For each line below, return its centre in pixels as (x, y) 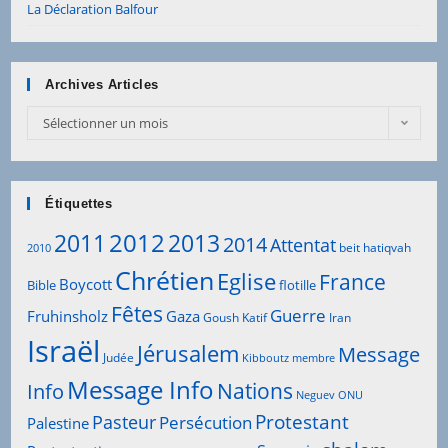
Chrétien (165, 279)
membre (314, 357)
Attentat (303, 244)
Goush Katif (235, 317)
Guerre (298, 315)
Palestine (58, 422)
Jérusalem (188, 353)
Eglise (247, 281)
